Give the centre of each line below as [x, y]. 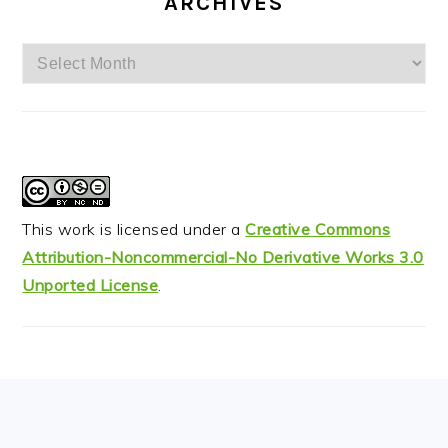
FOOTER [77, 414]
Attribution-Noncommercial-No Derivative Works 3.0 [223, 257]
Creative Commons [318, 229]
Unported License [90, 285]
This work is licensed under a [134, 229]
